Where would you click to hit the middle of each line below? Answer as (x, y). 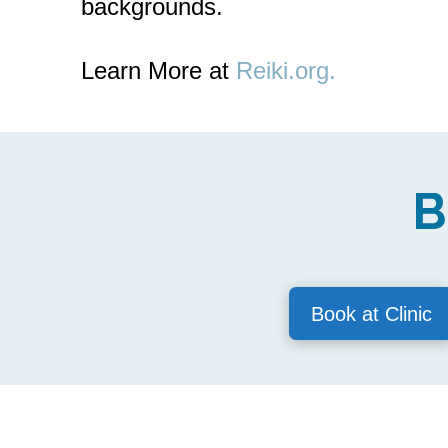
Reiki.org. (285, 70)
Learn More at (158, 70)
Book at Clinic (371, 313)
